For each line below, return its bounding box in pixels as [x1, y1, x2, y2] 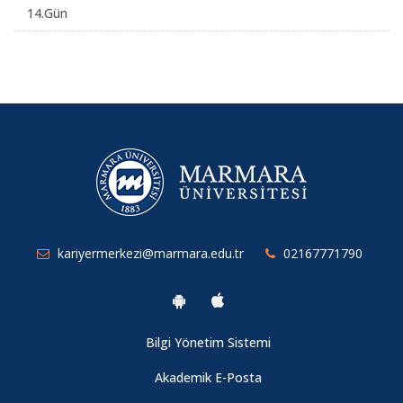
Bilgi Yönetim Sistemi [146, 334, 271, 352]
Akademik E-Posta [155, 369, 262, 387]
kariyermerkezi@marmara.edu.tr [57, 245, 244, 263]
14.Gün [27, 4, 67, 22]
